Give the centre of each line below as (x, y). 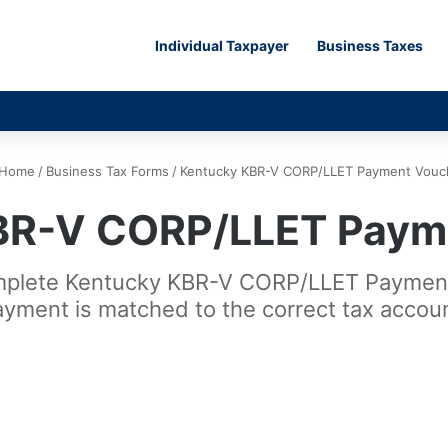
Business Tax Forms (107, 171)
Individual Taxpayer (222, 45)
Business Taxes (370, 45)
